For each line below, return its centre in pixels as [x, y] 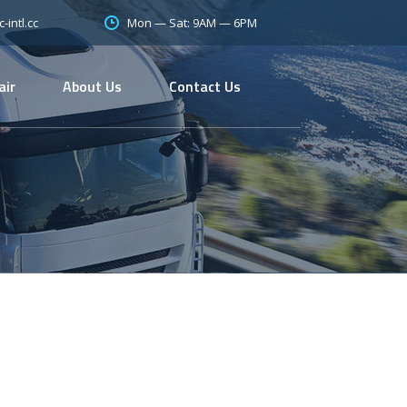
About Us [92, 86]
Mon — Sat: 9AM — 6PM [192, 22]
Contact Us [205, 86]
